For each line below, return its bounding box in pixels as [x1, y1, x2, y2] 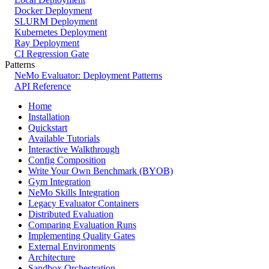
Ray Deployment [14, 38, 79, 49]
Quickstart [28, 122, 67, 133]
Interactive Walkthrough [28, 144, 119, 155]
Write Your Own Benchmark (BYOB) [28, 166, 173, 177]
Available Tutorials [28, 133, 100, 144]
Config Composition [28, 155, 106, 166]
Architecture [28, 252, 75, 263]
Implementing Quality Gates [28, 231, 135, 241]
